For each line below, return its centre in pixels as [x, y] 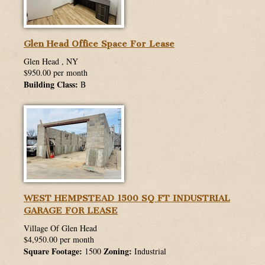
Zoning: [118, 251]
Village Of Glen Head [60, 228]
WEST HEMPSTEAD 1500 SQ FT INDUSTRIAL [127, 198]
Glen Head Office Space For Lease [99, 44]
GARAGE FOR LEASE [71, 211]
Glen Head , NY [51, 62]
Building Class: [51, 85]
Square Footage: [53, 251]
